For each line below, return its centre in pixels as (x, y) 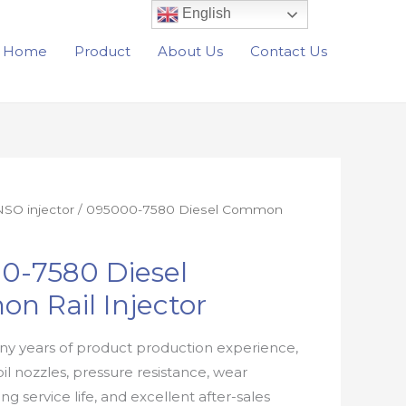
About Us (190, 51)
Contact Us (289, 51)
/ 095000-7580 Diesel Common (179, 209)
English (205, 14)
